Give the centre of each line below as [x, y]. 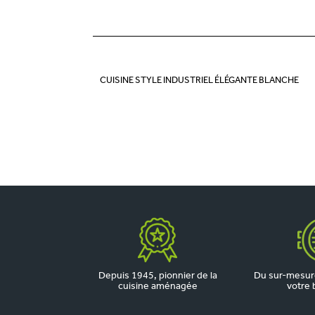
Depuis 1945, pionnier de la [157, 276]
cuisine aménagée [157, 287]
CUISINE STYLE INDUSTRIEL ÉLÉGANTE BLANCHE [199, 81]
